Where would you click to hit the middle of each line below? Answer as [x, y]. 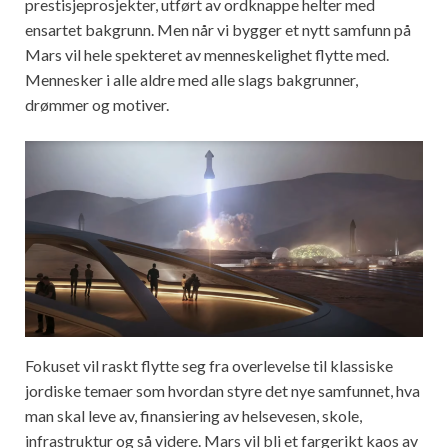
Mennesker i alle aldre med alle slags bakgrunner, [191, 79]
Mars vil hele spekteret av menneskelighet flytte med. [207, 54]
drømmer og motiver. [97, 104]
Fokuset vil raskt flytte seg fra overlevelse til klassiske [209, 366]
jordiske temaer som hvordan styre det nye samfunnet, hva [222, 391]
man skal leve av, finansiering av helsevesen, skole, [193, 416]
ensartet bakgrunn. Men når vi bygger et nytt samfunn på [218, 29]
